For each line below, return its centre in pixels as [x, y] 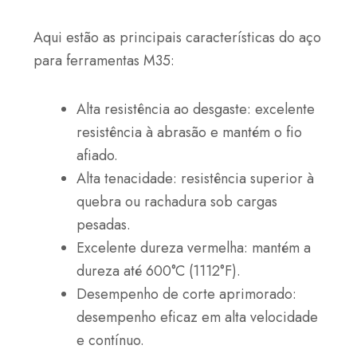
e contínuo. [111, 340]
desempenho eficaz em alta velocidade [198, 317]
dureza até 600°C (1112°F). [159, 271]
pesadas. [104, 224]
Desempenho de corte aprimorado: [187, 294]
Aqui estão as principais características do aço [178, 38]
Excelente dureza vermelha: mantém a [194, 247]
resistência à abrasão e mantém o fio [190, 132]
